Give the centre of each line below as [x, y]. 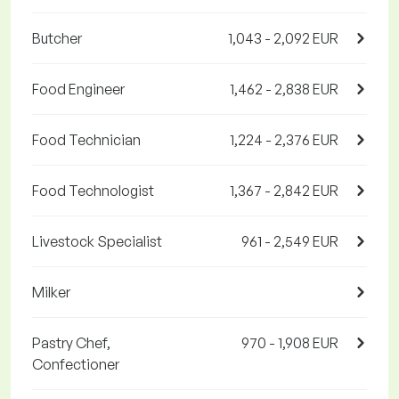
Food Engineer [78, 90]
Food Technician [86, 140]
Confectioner [76, 365]
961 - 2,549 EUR [290, 242]
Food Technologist [93, 191]
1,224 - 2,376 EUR [284, 140]
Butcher [57, 39]
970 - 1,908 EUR [290, 343]
